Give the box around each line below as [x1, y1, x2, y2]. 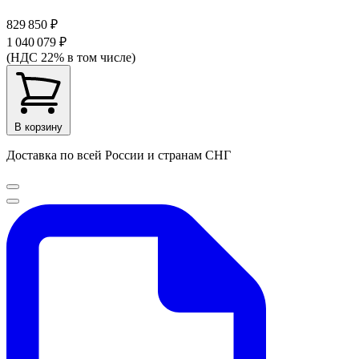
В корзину [14, 120, 63, 133]
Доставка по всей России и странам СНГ [6, 147, 231, 162]
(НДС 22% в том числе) [6, 50, 135, 64]
